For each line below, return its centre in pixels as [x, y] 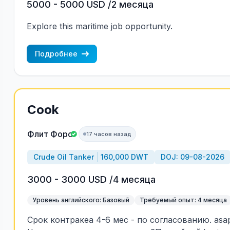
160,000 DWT [124, 157]
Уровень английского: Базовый [81, 200]
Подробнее [56, 54]
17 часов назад [109, 134]
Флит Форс [50, 134]
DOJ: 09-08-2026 [192, 157]
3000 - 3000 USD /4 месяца [91, 179]
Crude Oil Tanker [63, 157]
